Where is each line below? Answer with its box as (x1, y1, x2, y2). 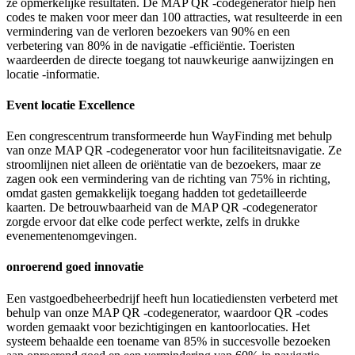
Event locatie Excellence (6, 97, 135, 112)
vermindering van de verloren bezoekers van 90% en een (6, 24, 290, 38)
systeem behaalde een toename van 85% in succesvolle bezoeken (6, 334, 330, 348)
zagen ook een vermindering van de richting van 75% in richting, (6, 172, 330, 186)
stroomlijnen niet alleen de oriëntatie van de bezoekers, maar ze (6, 158, 321, 172)
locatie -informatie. (6, 67, 100, 81)
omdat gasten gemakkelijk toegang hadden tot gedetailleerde (6, 186, 307, 200)
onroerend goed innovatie (6, 260, 143, 274)
